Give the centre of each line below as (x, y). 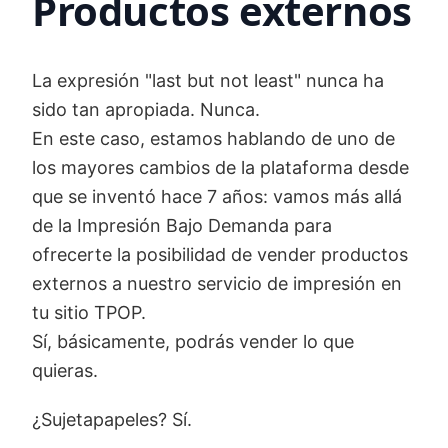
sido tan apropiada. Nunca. (146, 110)
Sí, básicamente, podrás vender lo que (193, 342)
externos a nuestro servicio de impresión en (217, 284)
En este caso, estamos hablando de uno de (213, 139)
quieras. (65, 371)
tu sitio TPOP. (89, 313)
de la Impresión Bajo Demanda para (182, 226)
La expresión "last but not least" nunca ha (208, 81)
